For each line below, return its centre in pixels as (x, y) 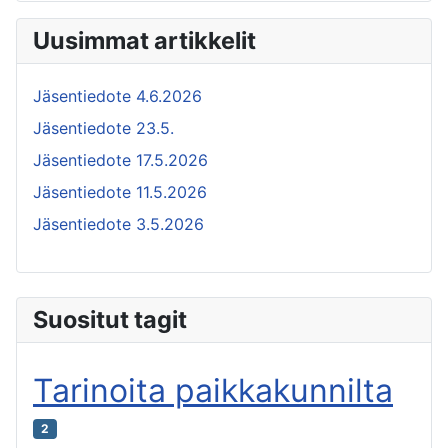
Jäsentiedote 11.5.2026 (120, 192)
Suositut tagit (110, 320)
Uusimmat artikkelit (144, 41)
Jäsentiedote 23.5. (103, 128)
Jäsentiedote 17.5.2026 (120, 160)
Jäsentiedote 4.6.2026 (117, 96)
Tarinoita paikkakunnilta (213, 391)
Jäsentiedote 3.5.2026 (118, 224)
